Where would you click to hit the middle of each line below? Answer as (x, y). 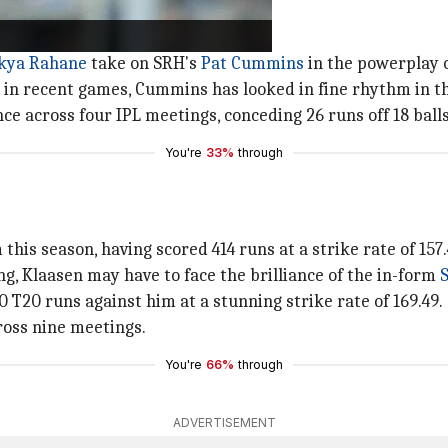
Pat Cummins (252, 63)
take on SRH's (144, 63)
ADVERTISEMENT (224, 422)
